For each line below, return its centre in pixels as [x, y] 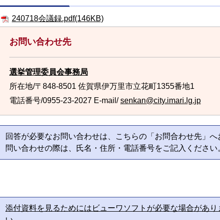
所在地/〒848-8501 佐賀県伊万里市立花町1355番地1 [102, 86]
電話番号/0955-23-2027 [51, 100]
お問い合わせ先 [40, 42]
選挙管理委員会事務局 [49, 72]
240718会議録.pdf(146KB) [58, 18]
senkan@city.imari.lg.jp [161, 100]
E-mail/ [106, 100]
